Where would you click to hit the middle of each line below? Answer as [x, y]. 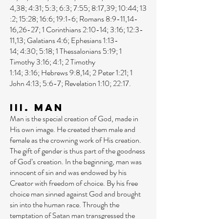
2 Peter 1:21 [109, 73]
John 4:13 [24, 83]
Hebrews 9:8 [61, 73]
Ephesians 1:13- [95, 40]
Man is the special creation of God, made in [74, 119]
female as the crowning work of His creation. [76, 140]
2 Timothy [80, 62]
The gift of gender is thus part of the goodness [77, 151]
